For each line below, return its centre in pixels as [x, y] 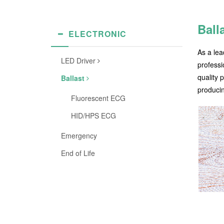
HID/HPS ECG [93, 115]
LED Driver [79, 60]
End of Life [78, 153]
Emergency [79, 135]
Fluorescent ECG [98, 98]
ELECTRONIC [97, 34]
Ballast [74, 78]
